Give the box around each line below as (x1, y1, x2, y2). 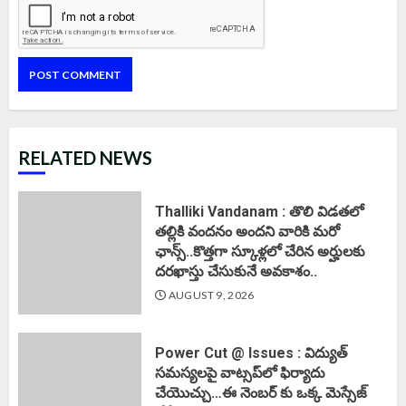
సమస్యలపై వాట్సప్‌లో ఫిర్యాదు (155, 364, 325, 382)
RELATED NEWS (18, 147, 152, 169)
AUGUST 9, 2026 (166, 288, 255, 302)
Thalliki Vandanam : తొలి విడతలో (155, 203, 363, 220)
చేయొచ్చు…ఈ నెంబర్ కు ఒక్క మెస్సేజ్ (155, 384, 367, 401)
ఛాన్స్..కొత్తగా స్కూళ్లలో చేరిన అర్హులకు (155, 243, 365, 260)
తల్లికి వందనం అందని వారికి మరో (155, 223, 340, 240)
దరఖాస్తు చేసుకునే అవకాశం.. (155, 263, 317, 280)
